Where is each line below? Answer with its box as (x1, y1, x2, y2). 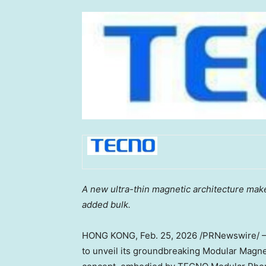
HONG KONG (82, 230, 135, 242)
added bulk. (82, 199, 131, 211)
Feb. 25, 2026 (140, 230, 197, 242)
